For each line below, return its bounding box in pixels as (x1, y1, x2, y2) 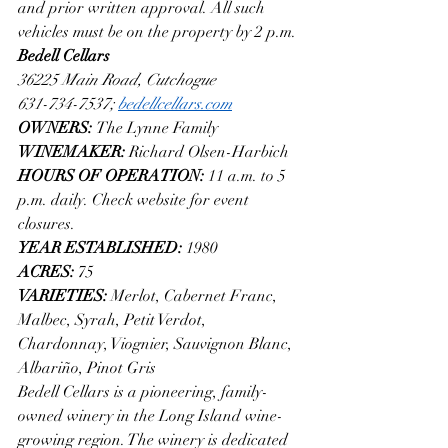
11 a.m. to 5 (208, 165, 290, 186)
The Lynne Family (96, 117, 218, 138)
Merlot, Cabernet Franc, (111, 285, 281, 306)
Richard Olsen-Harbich (129, 141, 289, 162)
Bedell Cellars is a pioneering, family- (18, 381, 268, 402)
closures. (18, 213, 75, 234)
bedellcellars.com (118, 93, 232, 114)
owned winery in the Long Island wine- (18, 405, 283, 426)
